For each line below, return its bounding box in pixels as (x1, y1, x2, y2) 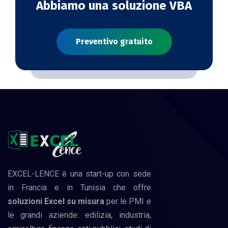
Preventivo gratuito (75, 37, 153, 47)
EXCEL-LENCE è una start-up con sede (8, 169, 151, 179)
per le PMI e (104, 196, 151, 207)
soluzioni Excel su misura (8, 196, 105, 207)
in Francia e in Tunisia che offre (8, 183, 151, 193)
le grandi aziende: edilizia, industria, (8, 210, 151, 220)
